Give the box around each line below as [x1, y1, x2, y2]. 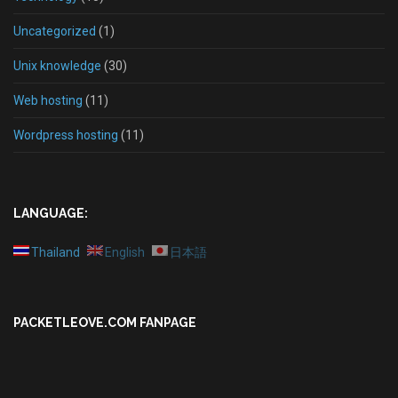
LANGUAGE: [13, 206, 88, 220]
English [105, 245, 145, 259]
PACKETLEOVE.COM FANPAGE [13, 315, 196, 330]
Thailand [31, 245, 80, 259]
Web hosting [13, 93, 83, 107]
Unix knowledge [13, 59, 101, 73]
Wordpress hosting [13, 128, 118, 142]
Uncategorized [13, 24, 96, 38]
